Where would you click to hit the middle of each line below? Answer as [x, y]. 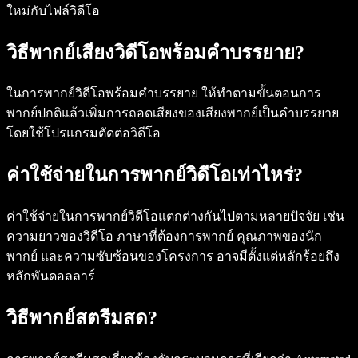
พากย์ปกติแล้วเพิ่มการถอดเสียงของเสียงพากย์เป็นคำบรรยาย [173, 113]
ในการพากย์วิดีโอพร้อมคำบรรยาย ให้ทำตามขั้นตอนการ [164, 93]
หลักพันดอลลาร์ [51, 276]
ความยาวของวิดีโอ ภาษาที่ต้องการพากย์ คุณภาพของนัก [164, 237]
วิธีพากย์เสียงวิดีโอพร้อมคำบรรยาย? [155, 52]
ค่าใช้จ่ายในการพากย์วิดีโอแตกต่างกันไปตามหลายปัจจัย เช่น [175, 217]
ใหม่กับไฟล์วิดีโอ [53, 10]
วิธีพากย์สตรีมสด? [82, 318]
